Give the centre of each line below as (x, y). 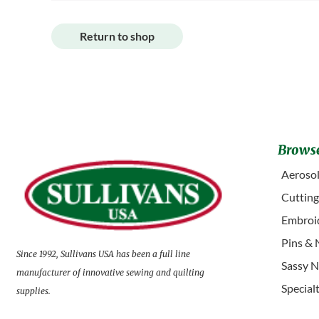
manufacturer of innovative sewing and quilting (111, 273)
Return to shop (117, 36)
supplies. (34, 291)
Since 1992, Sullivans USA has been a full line (104, 254)
